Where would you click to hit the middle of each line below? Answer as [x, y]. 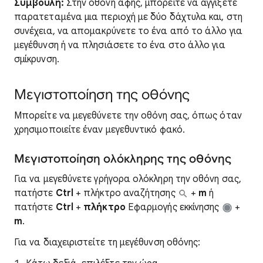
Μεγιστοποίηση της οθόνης [102, 95]
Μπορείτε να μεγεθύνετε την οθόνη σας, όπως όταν [128, 116]
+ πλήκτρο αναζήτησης [124, 193]
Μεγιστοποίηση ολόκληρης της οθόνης [123, 159]
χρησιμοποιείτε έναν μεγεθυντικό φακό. [100, 130]
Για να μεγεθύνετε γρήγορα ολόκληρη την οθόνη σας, [128, 179]
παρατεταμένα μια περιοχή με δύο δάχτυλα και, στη [128, 17]
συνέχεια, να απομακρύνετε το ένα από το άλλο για [128, 31]
